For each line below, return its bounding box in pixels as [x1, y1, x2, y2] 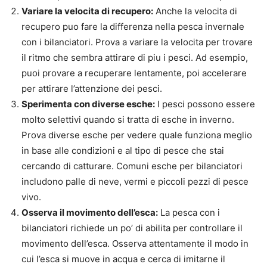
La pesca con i [158, 207, 220, 219]
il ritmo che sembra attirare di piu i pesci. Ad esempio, [21, 52, 248, 64]
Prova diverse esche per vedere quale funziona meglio [21, 129, 252, 141]
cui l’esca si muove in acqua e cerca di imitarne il [21, 253, 225, 265]
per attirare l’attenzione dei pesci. [21, 83, 162, 95]
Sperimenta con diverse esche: [21, 98, 155, 110]
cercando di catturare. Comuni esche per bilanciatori [21, 160, 243, 172]
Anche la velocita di [153, 5, 237, 17]
